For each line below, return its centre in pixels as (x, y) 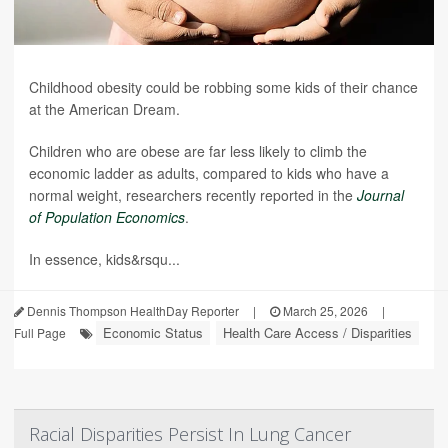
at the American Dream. (104, 109)
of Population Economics (107, 217)
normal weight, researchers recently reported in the (193, 195)
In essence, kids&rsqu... (104, 259)
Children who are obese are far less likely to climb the (198, 151)
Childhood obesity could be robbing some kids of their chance (223, 87)
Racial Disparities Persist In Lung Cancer (190, 434)
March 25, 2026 (324, 310)
